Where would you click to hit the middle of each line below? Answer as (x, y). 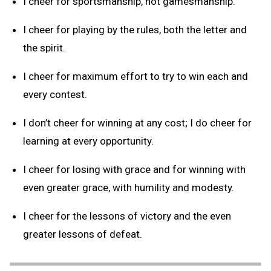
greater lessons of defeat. (83, 234)
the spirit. (44, 47)
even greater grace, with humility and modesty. (129, 187)
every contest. (55, 94)
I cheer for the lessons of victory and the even (127, 216)
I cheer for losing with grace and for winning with (134, 169)
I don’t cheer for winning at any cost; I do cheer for (137, 122)
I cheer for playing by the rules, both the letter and (135, 29)
